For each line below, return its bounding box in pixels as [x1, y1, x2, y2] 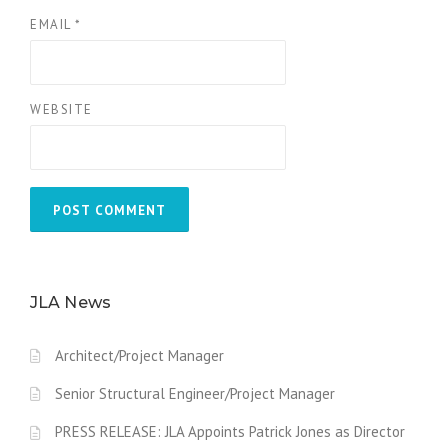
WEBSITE [30, 101, 93, 118]
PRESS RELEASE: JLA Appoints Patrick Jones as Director [55, 422, 405, 442]
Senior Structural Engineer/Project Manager [55, 383, 335, 403]
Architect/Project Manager [55, 345, 224, 365]
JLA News [30, 293, 111, 312]
